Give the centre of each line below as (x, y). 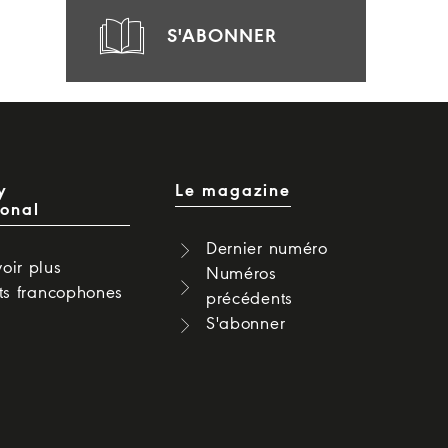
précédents (249, 299)
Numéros (241, 274)
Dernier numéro (266, 249)
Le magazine (233, 191)
